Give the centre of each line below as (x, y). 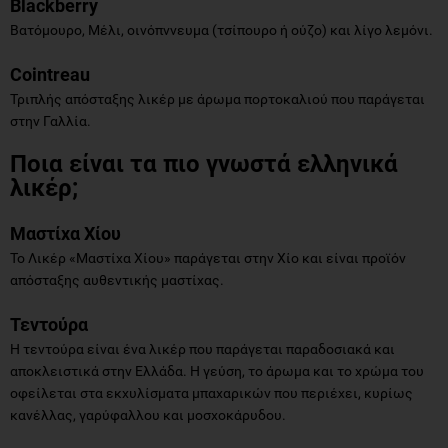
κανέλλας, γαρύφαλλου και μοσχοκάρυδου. (149, 414)
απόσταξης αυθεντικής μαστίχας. (117, 279)
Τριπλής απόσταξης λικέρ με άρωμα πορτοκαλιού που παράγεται (217, 98)
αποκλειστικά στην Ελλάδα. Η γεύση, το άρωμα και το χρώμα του (217, 370)
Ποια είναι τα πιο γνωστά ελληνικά (204, 163)
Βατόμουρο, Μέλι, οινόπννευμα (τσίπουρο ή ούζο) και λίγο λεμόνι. (221, 29)
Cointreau (50, 74)
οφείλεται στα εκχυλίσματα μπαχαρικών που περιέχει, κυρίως (211, 392)
